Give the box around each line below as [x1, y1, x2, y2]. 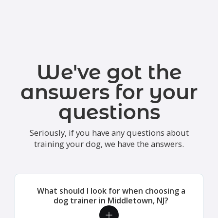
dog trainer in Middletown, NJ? [54, 195, 168, 206]
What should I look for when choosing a [36, 185, 185, 196]
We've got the [36, 59, 182, 84]
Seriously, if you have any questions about [29, 127, 189, 138]
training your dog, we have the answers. [34, 138, 184, 149]
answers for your [20, 79, 198, 104]
